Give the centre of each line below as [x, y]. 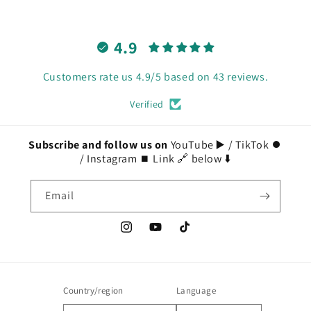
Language [196, 291]
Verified [147, 104]
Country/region [93, 291]
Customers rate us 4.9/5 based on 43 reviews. [155, 77]
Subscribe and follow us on [100, 145]
